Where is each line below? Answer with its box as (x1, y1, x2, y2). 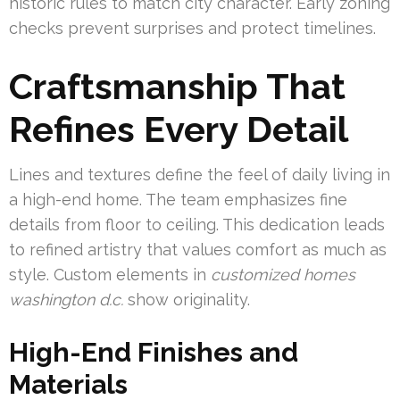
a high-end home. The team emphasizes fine (9, 190, 347, 210)
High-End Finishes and (9, 337, 298, 369)
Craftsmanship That (9, 65, 346, 108)
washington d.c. (9, 290, 123, 310)
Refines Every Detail (9, 108, 348, 151)
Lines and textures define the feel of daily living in (9, 165, 390, 185)
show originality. (123, 290, 250, 310)
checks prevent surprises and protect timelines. (9, 19, 376, 38)
